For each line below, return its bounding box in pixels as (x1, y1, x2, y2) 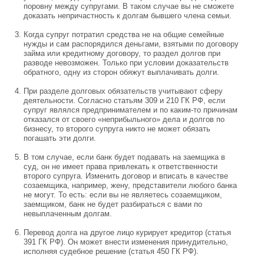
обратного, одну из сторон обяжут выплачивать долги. (24, 68, 219, 77)
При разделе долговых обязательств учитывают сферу (24, 87, 223, 95)
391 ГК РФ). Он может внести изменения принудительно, (24, 237, 228, 246)
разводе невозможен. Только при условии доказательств (24, 58, 229, 67)
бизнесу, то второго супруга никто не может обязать (24, 124, 210, 133)
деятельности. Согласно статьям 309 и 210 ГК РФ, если (24, 96, 225, 105)
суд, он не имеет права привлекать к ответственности (24, 162, 217, 171)
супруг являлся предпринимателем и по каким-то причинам (24, 105, 237, 114)
